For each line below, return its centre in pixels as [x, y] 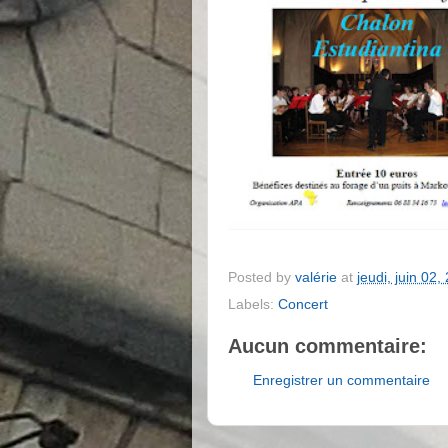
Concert [303, 305]
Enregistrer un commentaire [341, 380]
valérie [316, 277]
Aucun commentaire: [327, 346]
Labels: [253, 305]
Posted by [261, 277]
